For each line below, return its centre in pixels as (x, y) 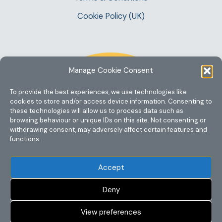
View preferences (111, 212)
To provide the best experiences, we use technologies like (98, 92)
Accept (111, 167)
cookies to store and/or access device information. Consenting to (111, 101)
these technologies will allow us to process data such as (97, 111)
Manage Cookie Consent (111, 70)
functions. (25, 139)
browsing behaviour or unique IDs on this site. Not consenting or (108, 120)
